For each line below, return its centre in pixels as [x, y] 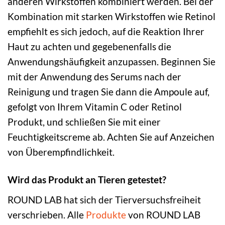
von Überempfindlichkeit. [61, 152]
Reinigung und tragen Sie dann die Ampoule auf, [108, 92]
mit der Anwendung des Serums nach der [94, 77]
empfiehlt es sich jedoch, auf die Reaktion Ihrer [106, 32]
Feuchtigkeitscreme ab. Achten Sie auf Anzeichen [111, 137]
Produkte [106, 214]
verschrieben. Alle [47, 214]
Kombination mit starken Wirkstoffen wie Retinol [111, 17]
